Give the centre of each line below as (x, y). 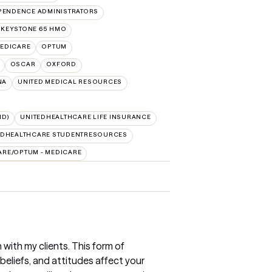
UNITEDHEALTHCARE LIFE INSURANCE (86, 117)
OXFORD (61, 64)
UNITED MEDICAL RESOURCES (70, 82)
